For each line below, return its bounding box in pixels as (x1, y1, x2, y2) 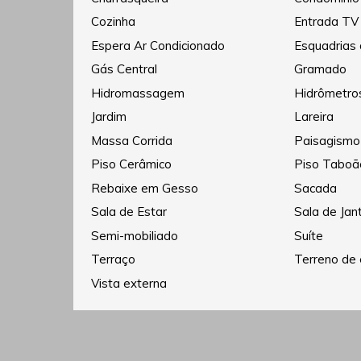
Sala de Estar (91, 204, 168, 220)
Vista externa (91, 275, 168, 291)
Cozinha (91, 14, 136, 30)
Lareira (293, 109, 334, 125)
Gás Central (91, 61, 158, 77)
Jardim (91, 109, 127, 125)
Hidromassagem (91, 85, 185, 101)
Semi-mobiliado (91, 227, 179, 243)
